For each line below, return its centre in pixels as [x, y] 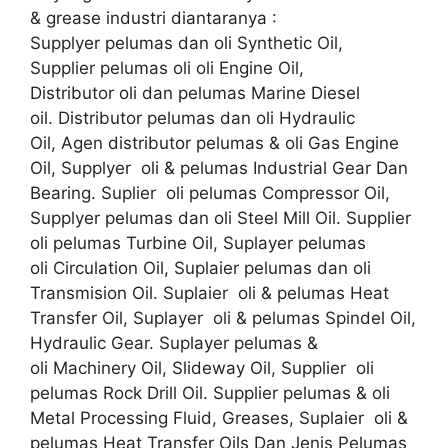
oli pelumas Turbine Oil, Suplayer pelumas [198, 242]
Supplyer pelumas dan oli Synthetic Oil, [186, 42]
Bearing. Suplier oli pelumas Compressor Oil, [210, 192]
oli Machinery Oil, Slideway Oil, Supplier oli [202, 367]
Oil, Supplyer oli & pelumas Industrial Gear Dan [219, 167]
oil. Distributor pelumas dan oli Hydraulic [192, 117]
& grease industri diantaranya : [153, 17]
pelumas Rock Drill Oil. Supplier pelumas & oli [210, 392]
